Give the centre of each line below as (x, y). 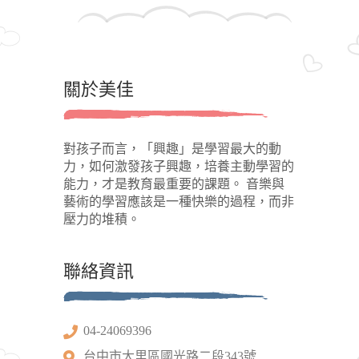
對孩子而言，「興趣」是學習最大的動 (172, 148)
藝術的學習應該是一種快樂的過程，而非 (179, 201)
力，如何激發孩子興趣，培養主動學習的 (179, 166)
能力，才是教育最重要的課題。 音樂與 (174, 184)
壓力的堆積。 (102, 219)
